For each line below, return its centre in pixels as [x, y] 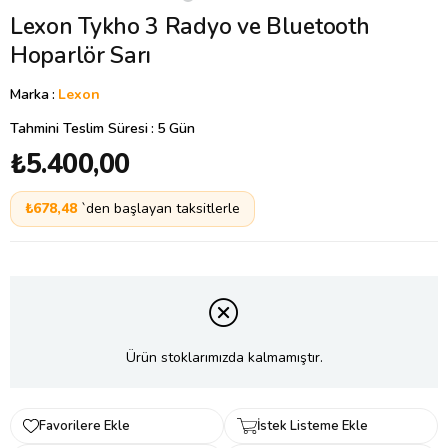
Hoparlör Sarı [81, 56]
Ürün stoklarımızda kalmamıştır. [224, 357]
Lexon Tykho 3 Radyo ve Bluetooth [190, 27]
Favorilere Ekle [84, 426]
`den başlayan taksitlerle [160, 209]
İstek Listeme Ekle [313, 426]
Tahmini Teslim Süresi [79, 129]
